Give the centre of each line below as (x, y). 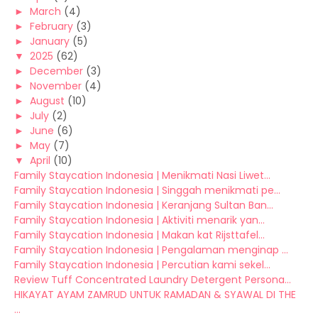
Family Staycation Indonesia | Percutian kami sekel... (142, 265)
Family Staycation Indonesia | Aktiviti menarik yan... (139, 220)
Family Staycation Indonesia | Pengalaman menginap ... (151, 250)
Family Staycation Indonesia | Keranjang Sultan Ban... (144, 205)
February (51, 26)
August (47, 101)
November (56, 86)
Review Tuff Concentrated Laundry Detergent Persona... (153, 280)
